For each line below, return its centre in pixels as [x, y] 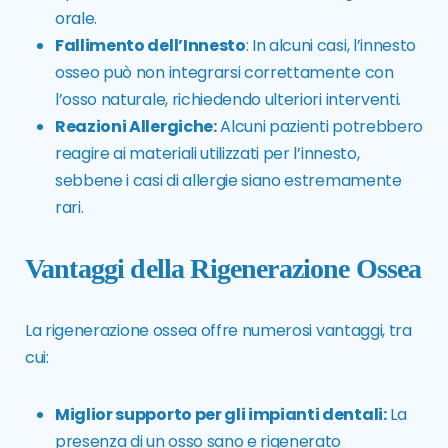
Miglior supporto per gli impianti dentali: [221, 415]
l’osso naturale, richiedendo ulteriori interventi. [228, 100]
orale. [76, 19]
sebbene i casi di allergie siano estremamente [228, 181]
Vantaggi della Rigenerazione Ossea [223, 269]
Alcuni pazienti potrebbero [319, 127]
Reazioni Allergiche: [136, 127]
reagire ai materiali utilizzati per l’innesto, [207, 154]
